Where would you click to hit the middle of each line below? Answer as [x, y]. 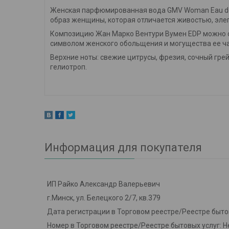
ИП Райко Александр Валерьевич [104, 184]
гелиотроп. [68, 67]
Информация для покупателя [123, 148]
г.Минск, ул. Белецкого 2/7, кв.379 [104, 198]
